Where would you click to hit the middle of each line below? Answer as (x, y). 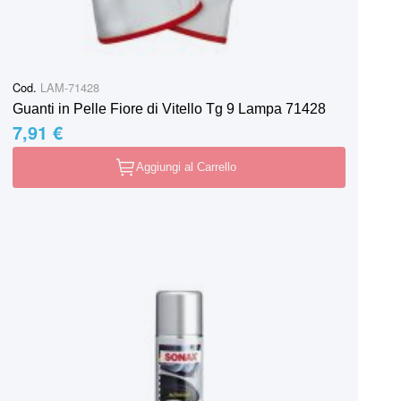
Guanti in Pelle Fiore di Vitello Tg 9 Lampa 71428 (169, 108)
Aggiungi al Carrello (186, 166)
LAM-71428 (68, 87)
